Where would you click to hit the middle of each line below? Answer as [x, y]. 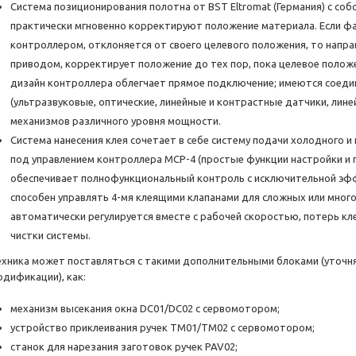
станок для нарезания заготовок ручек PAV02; [124, 347]
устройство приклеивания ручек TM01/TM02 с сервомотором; [163, 328]
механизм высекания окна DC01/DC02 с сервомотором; [145, 309]
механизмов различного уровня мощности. [116, 121]
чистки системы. [50, 236]
